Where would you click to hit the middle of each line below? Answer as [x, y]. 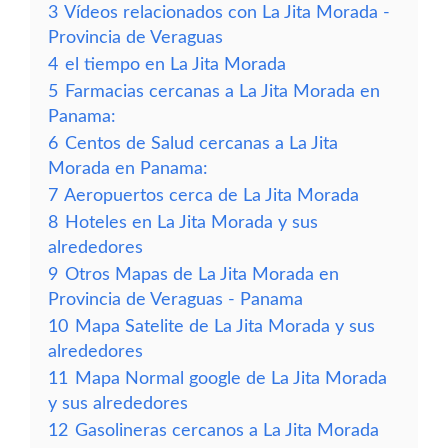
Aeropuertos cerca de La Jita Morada [211, 195]
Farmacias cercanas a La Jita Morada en [222, 91]
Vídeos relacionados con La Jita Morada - [227, 12]
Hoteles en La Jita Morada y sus [191, 222]
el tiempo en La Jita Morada [175, 64]
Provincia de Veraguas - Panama [175, 299]
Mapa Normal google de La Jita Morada [231, 378]
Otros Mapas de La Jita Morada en [202, 274]
